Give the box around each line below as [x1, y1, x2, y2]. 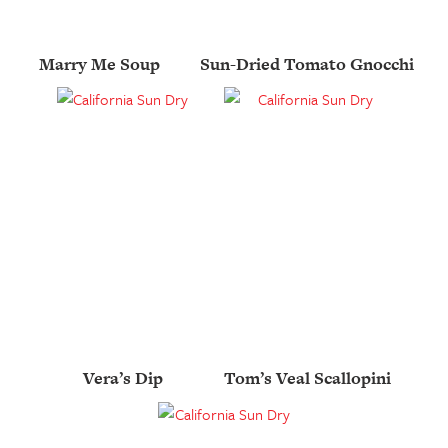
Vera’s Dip [82, 366, 163, 391]
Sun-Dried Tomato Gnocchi [200, 51, 415, 76]
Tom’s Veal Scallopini [223, 366, 391, 391]
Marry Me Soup [38, 51, 160, 76]
